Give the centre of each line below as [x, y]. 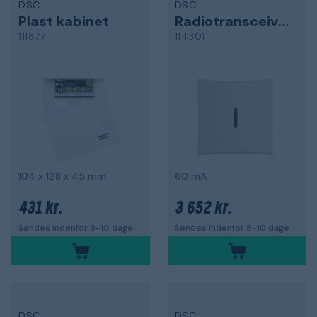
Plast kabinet [64, 21]
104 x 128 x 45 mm [62, 176]
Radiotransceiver [283, 21]
